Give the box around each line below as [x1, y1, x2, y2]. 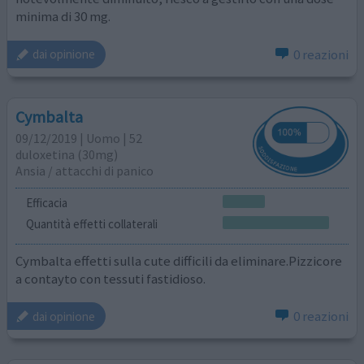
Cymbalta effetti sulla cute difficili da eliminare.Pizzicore [15, 251, 343, 270]
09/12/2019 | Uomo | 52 [15, 130, 143, 147]
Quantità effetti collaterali [25, 216, 158, 232]
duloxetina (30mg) [15, 146, 119, 163]
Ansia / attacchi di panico [15, 162, 154, 180]
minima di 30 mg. [15, 7, 111, 26]
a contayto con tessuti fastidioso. [15, 269, 206, 288]
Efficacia [25, 195, 67, 211]
